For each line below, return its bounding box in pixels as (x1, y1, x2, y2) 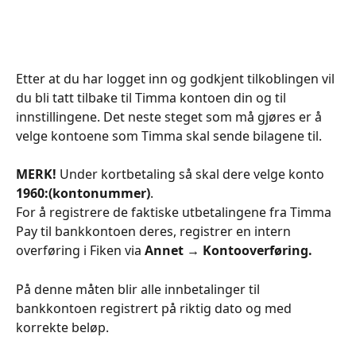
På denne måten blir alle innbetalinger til (16, 280, 263, 298)
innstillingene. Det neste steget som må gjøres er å (16, 107, 325, 126)
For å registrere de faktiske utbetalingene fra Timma (16, 203, 335, 222)
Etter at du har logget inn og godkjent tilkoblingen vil (16, 69, 338, 87)
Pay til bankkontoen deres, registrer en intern (16, 222, 294, 241)
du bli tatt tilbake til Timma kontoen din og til (16, 88, 289, 106)
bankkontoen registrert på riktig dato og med (16, 299, 295, 317)
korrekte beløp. (16, 318, 109, 336)
